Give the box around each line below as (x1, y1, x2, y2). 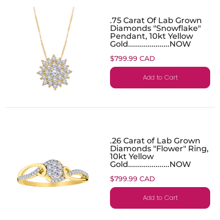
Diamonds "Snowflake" (110, 23, 201, 33)
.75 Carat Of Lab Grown (110, 15, 202, 25)
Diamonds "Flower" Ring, (110, 143, 209, 153)
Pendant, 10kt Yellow (110, 30, 193, 41)
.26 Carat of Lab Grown (110, 135, 200, 145)
